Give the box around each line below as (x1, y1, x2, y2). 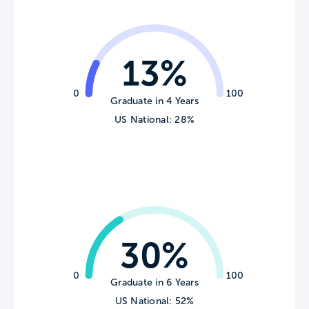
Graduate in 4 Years (110, 95, 199, 106)
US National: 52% (114, 296, 195, 307)
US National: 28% (114, 114, 195, 125)
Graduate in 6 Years (110, 277, 199, 288)
